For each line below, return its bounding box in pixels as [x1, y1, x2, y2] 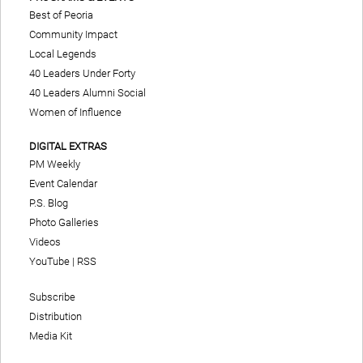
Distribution [29, 310, 82, 322]
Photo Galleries [29, 216, 99, 228]
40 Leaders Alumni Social [29, 86, 146, 99]
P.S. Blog [29, 196, 68, 209]
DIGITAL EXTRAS [29, 139, 107, 152]
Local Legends [29, 47, 96, 60]
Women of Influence [29, 105, 122, 118]
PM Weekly [29, 157, 80, 170]
